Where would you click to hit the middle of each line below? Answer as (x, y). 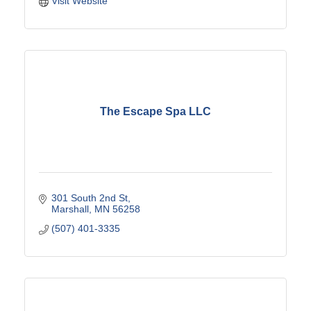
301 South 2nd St (89, 198)
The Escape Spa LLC (155, 111)
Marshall (70, 209)
